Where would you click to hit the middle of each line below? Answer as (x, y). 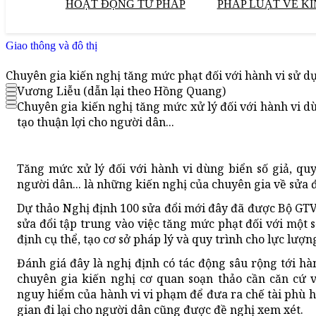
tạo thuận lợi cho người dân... (96, 122)
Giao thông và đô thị (51, 45)
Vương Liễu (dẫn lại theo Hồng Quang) (121, 91)
